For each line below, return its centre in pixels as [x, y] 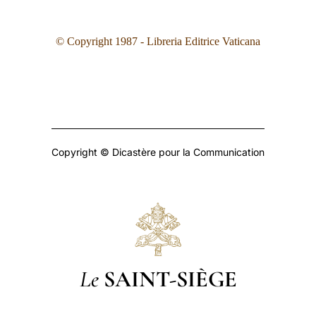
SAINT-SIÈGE [170, 279]
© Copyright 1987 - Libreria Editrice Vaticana [158, 41]
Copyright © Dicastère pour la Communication [158, 152]
